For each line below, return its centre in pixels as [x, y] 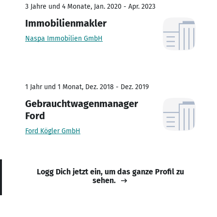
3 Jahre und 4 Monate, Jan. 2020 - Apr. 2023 [90, 6]
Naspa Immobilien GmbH [64, 38]
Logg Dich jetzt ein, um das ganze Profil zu [110, 171]
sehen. [104, 180]
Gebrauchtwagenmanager [82, 103]
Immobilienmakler [66, 23]
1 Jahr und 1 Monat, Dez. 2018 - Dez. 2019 [87, 87]
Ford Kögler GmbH [53, 131]
